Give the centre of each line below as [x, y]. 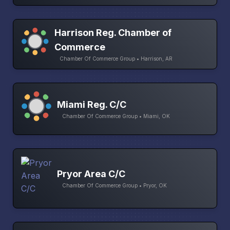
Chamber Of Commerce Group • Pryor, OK [114, 186]
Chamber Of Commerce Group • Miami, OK [116, 116]
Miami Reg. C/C [92, 104]
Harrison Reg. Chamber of [113, 33]
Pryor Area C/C [91, 174]
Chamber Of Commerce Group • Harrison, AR [116, 59]
